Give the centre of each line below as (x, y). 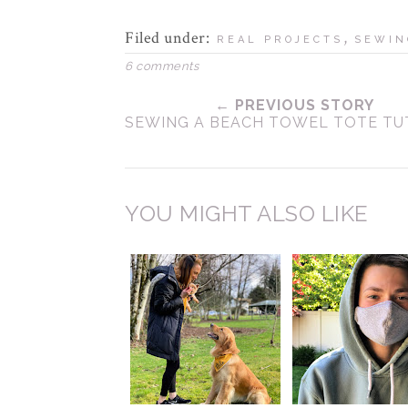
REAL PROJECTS (280, 40)
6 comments (162, 66)
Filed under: (169, 38)
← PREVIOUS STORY (295, 105)
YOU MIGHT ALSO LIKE (247, 214)
